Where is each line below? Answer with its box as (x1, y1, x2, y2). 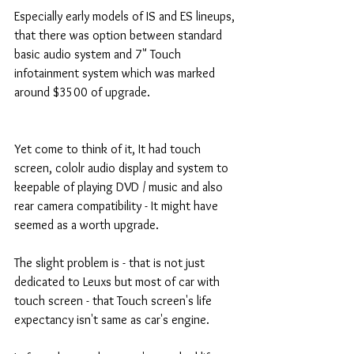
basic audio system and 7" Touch (14, 46, 184, 62)
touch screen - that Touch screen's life (14, 292, 215, 308)
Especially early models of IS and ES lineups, (14, 8, 238, 24)
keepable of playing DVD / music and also (14, 179, 226, 194)
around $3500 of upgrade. (14, 84, 153, 100)
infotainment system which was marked (14, 65, 218, 81)
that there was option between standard (14, 27, 225, 43)
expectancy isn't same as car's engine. (14, 311, 213, 327)
